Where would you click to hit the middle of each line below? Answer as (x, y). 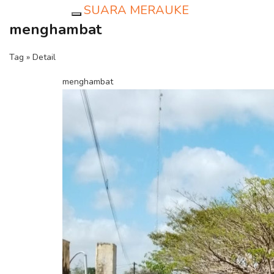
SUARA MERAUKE (136, 10)
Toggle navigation (111, 20)
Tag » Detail (32, 57)
